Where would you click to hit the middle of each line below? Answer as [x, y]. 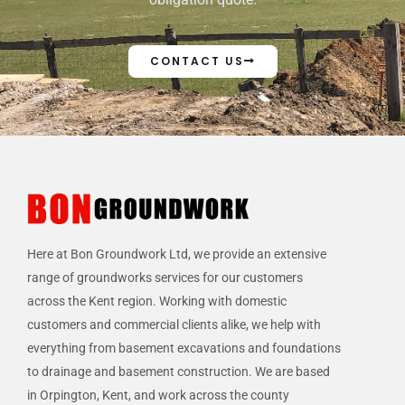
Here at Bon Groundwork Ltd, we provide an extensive [177, 254]
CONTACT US [197, 61]
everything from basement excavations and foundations [184, 348]
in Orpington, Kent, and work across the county [158, 395]
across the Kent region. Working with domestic [157, 301]
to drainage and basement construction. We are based [179, 371]
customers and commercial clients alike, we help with [174, 324]
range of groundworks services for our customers [165, 277]
